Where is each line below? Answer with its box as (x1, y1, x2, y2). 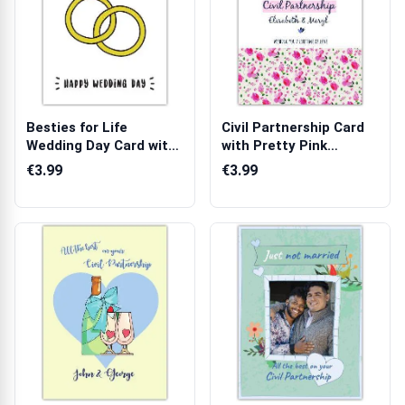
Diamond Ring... (26, 155, 127, 172)
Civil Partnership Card (221, 119, 364, 136)
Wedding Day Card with (26, 137, 176, 154)
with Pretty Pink (221, 137, 327, 154)
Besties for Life (26, 119, 127, 136)
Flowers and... (221, 155, 311, 172)
